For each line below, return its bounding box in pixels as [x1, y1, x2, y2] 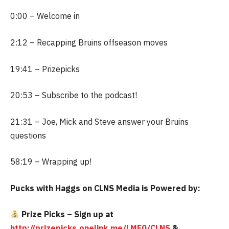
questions [10, 130, 46, 141]
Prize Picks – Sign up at [19, 209, 114, 220]
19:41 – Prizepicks [10, 63, 80, 74]
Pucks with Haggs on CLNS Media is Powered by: [10, 182, 200, 193]
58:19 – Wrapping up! [10, 156, 91, 167]
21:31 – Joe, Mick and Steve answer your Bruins [10, 116, 189, 127]
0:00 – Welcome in [10, 11, 80, 21]
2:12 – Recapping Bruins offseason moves [10, 37, 168, 48]
